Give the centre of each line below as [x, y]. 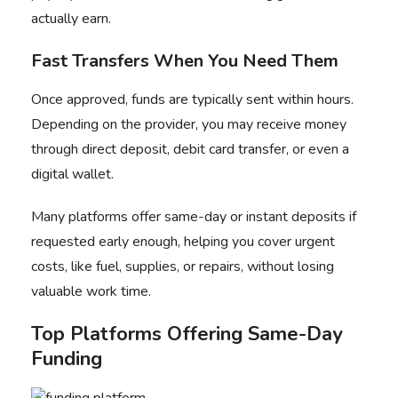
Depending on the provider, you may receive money [189, 124]
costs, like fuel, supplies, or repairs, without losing [183, 267]
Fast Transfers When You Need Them [185, 61]
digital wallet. [72, 174]
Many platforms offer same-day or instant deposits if [194, 217]
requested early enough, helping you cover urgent [183, 242]
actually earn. [71, 19]
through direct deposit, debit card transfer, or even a [190, 149]
